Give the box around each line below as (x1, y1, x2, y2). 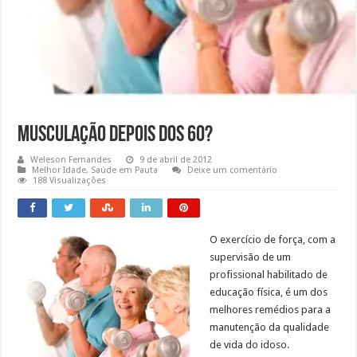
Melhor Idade (32, 165, 87, 176)
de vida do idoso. (210, 339, 290, 351)
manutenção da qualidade (210, 321, 330, 334)
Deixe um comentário (187, 165, 278, 176)
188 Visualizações (33, 175, 107, 186)
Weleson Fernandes (30, 155, 112, 166)
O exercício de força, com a (210, 233, 336, 246)
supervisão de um (210, 251, 292, 264)
